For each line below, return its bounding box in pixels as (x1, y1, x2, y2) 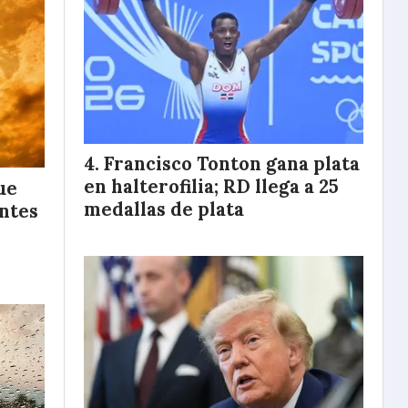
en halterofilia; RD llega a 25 (84, 174, 339, 199)
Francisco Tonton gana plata (104, 151, 360, 176)
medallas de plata (84, 197, 244, 221)
